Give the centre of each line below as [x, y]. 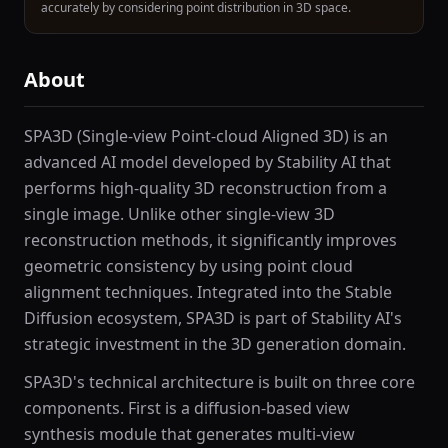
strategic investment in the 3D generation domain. [215, 344]
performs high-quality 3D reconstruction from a [205, 188]
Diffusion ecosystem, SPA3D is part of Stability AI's [213, 318]
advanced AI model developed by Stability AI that [207, 162]
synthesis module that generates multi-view [189, 434]
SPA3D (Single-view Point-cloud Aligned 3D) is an [206, 136]
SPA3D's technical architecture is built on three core [219, 382]
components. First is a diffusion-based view [187, 408]
